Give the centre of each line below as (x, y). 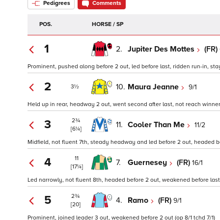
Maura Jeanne (154, 87)
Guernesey (148, 162)
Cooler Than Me (157, 124)
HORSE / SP (108, 25)
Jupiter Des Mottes (162, 49)
